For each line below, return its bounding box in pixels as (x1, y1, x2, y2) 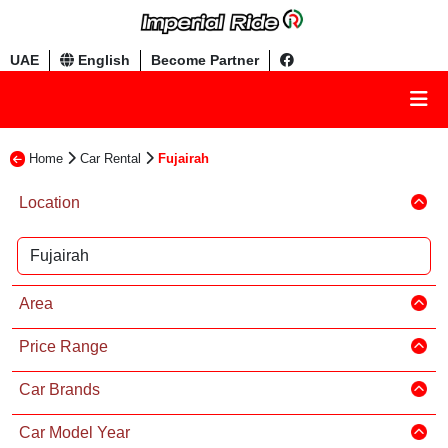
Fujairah (158, 151, 209, 166)
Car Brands (19, 380, 100, 398)
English (74, 52, 130, 68)
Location (19, 193, 80, 211)
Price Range (19, 337, 108, 355)
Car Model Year (19, 423, 130, 441)
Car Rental (80, 151, 141, 166)
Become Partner (151, 52, 259, 68)
